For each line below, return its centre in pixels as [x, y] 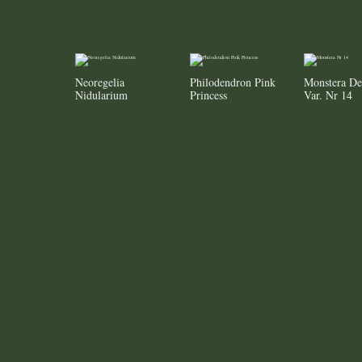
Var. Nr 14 [328, 95]
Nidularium [101, 95]
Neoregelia [100, 82]
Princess [208, 95]
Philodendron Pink [232, 82]
